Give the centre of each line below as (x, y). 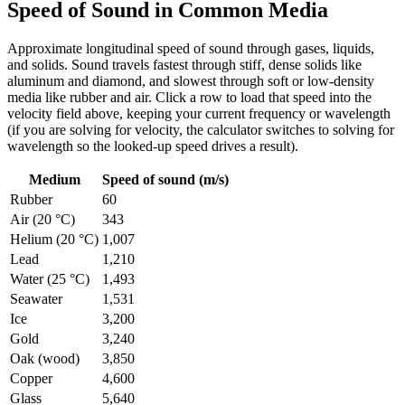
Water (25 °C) (50, 279)
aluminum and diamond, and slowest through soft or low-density (191, 81)
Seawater (36, 299)
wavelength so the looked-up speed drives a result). (153, 146)
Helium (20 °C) (54, 240)
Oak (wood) (45, 359)
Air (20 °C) (42, 220)
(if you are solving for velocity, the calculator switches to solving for (201, 130)
